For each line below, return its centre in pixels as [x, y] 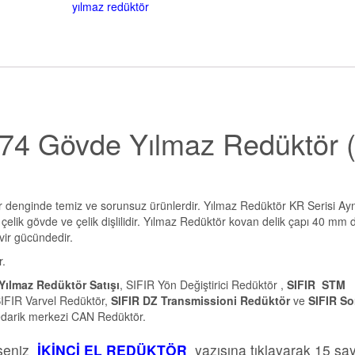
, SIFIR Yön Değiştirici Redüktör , [203, 285]
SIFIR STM [316, 285]
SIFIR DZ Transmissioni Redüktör [200, 301]
